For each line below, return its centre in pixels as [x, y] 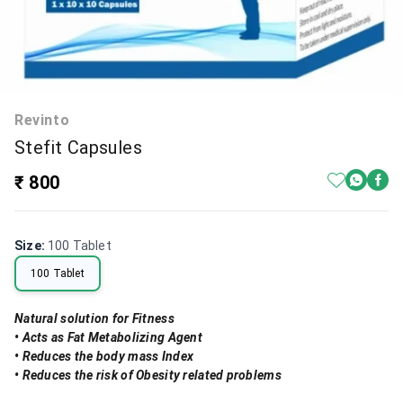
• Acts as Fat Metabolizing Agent [108, 338]
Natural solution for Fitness [94, 319]
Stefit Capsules [78, 148]
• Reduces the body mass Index [104, 357]
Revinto [42, 121]
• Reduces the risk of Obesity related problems [148, 376]
